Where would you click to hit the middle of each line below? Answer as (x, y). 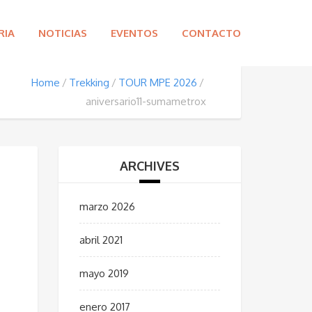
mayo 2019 (104, 273)
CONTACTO (211, 33)
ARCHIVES (149, 166)
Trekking (89, 83)
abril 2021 (101, 240)
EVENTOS (134, 33)
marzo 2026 (107, 206)
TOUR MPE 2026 (158, 83)
